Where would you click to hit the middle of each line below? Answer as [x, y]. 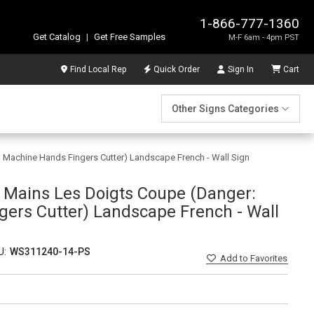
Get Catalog [57, 36]
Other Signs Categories [225, 109]
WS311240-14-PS [50, 252]
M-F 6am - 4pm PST [264, 37]
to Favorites [264, 259]
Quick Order [177, 69]
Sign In [240, 69]
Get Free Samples [130, 36]
